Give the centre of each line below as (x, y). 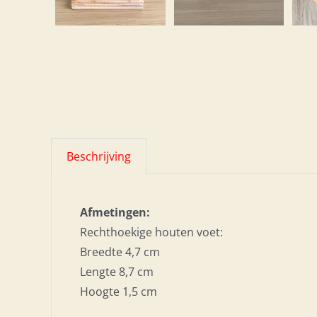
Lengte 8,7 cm (117, 272)
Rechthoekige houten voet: (151, 232)
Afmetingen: (115, 212)
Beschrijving (99, 156)
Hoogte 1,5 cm (119, 292)
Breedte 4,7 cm (120, 252)
